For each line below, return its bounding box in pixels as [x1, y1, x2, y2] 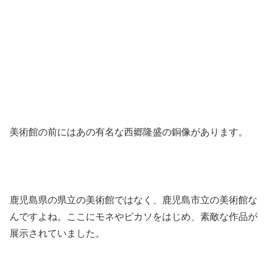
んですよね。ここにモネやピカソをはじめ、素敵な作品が [10, 211, 257, 222]
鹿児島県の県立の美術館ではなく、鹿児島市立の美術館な [10, 194, 257, 205]
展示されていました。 [10, 228, 105, 238]
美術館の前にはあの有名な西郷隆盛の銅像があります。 [10, 127, 248, 138]
